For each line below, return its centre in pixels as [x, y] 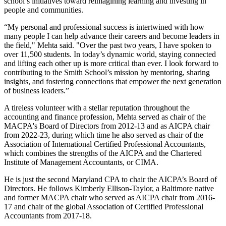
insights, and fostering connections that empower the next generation [113, 81]
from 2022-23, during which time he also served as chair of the [104, 135]
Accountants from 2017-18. [48, 215]
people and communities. [44, 10]
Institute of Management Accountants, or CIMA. [81, 162]
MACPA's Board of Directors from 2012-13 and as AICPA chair [107, 126]
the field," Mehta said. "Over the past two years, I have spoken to [108, 45]
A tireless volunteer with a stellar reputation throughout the [97, 107]
